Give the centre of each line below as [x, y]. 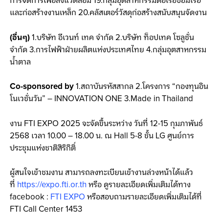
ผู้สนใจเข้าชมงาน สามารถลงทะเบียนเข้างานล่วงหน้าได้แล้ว [101, 173]
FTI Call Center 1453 [46, 209]
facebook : [30, 197]
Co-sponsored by [42, 87]
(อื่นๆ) [21, 37]
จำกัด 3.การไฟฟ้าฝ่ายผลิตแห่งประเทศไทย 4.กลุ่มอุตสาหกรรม [108, 50]
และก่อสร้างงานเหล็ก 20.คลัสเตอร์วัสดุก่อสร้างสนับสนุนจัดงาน [108, 13]
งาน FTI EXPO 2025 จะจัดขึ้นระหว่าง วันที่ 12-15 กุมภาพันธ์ [106, 123]
